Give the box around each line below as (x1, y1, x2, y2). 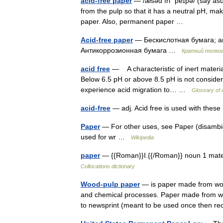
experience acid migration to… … (81, 86, 192, 94)
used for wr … (81, 133, 131, 141)
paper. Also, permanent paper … (81, 17, 187, 25)
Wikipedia (131, 134, 154, 140)
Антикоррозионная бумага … (81, 46, 182, 54)
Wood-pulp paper (81, 180, 140, 188)
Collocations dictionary (81, 163, 135, 169)
